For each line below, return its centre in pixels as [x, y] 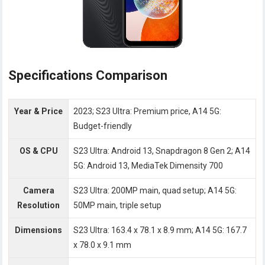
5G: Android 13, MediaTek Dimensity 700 [148, 166]
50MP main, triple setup [118, 206]
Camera [38, 191]
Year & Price [39, 112]
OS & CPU [38, 151]
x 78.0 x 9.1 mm [103, 245]
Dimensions [39, 230]
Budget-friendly [103, 126]
